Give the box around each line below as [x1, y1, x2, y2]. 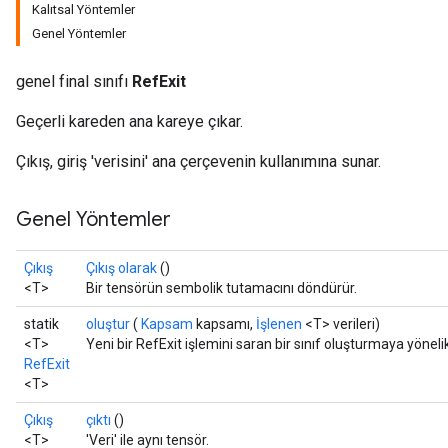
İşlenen [256, 316, 302, 332]
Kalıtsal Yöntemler [32, 2, 135, 17]
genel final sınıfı [16, 72, 132, 91]
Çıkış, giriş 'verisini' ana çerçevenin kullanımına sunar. [16, 152, 381, 171]
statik [24, 316, 59, 332]
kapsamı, [193, 316, 256, 332]
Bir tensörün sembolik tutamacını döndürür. [86, 280, 357, 296]
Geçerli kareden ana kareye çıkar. [16, 112, 243, 131]
